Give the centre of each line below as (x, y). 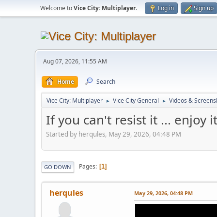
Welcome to (57, 8)
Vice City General (136, 101)
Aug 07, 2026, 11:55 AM (75, 61)
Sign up (204, 8)
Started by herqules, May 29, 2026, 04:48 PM (114, 134)
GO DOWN (58, 167)
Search (106, 82)
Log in (166, 8)
